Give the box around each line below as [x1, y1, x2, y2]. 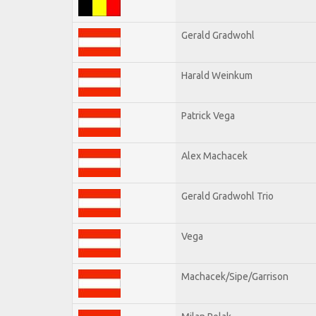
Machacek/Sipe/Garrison [181, 270, 288, 282]
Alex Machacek [181, 150, 248, 162]
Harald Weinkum [181, 69, 253, 81]
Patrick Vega [181, 109, 235, 121]
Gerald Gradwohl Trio [181, 190, 274, 202]
